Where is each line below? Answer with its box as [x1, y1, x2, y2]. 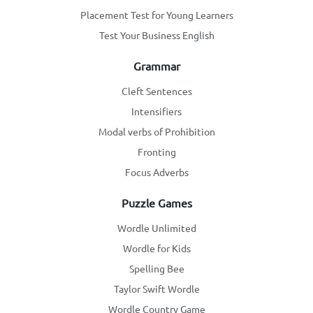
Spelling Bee [129, 262, 184, 275]
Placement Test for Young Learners [80, 8, 233, 22]
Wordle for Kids [122, 242, 191, 255]
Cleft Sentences [121, 85, 192, 98]
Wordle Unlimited [117, 221, 196, 235]
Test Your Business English [99, 29, 214, 42]
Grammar [133, 59, 180, 73]
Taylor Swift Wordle [113, 282, 200, 296]
